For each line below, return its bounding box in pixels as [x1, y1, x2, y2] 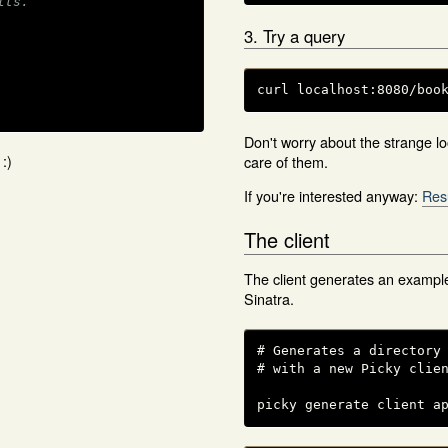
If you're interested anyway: [244, 185, 422, 207]
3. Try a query [244, 23, 345, 48]
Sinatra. [244, 288, 294, 310]
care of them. [244, 150, 328, 172]
